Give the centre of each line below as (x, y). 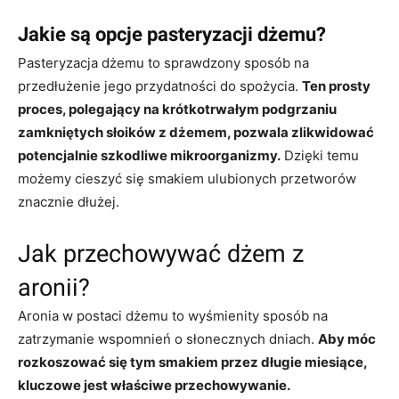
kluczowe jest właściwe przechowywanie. (154, 385)
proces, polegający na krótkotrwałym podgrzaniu (177, 109)
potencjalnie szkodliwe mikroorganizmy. (149, 155)
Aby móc (347, 338)
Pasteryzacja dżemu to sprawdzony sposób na (163, 62)
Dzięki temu (320, 155)
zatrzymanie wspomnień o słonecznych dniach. (168, 338)
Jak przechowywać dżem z (161, 253)
